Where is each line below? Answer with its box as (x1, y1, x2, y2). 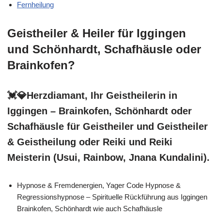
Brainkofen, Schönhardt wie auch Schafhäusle (17, 204, 162, 213)
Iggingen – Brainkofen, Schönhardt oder (7, 105, 192, 116)
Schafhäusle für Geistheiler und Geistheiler (7, 121, 208, 132)
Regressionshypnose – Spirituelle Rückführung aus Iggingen (17, 192, 207, 201)
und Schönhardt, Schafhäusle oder (7, 42, 201, 56)
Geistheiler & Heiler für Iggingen (7, 26, 186, 40)
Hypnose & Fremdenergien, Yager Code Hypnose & (17, 181, 181, 189)
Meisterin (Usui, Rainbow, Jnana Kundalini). (7, 152, 210, 163)
